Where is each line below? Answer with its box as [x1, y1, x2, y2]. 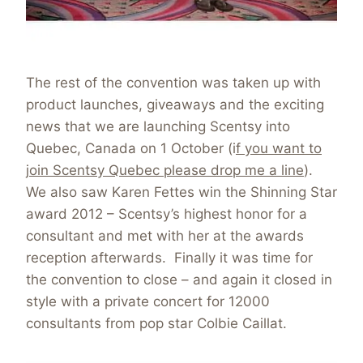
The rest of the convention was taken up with [26, 74, 321, 91]
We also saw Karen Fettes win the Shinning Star [26, 183, 337, 200]
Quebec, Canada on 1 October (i [26, 139, 236, 156]
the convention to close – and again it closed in [26, 271, 332, 288]
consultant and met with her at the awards [26, 227, 304, 244]
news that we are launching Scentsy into [26, 117, 290, 135]
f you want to [236, 139, 322, 156]
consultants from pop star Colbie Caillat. [26, 314, 287, 331]
